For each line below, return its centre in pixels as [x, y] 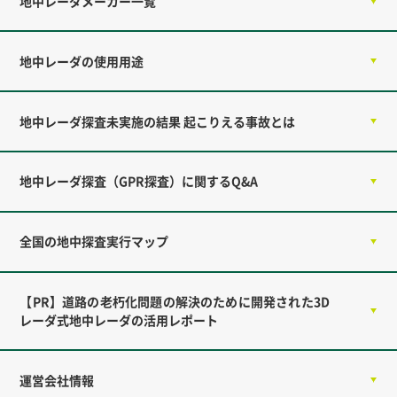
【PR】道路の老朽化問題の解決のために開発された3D [175, 301]
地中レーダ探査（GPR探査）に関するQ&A [139, 181]
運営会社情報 [57, 380]
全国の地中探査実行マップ [94, 241]
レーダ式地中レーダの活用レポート [119, 319]
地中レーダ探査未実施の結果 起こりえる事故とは [158, 121]
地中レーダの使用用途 [82, 61]
